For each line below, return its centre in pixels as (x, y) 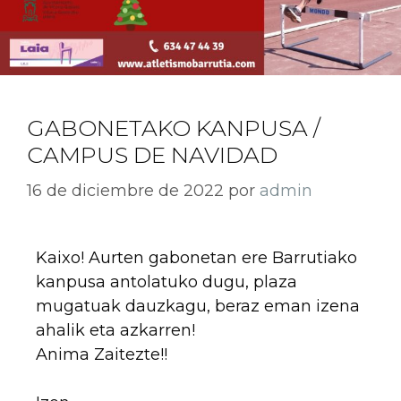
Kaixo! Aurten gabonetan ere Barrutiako (196, 257)
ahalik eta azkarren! (118, 330)
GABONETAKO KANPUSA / (174, 128)
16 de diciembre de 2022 (125, 190)
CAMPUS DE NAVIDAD (152, 154)
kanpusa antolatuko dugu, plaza (166, 282)
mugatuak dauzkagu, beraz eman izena (198, 306)
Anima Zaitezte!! (102, 354)
